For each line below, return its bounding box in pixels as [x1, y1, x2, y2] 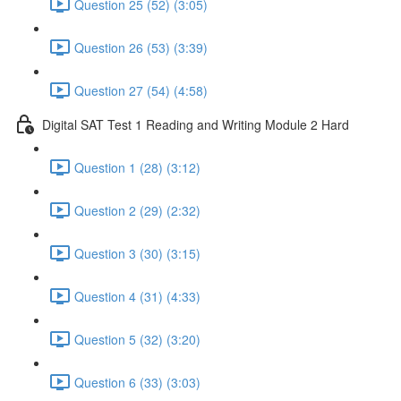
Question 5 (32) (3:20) [74, 329, 200, 348]
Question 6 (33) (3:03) [74, 372, 200, 391]
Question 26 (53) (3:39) [74, 38, 208, 56]
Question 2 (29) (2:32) [74, 200, 200, 219]
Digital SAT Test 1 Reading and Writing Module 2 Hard [42, 115, 349, 133]
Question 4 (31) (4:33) [74, 286, 200, 305]
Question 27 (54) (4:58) [74, 81, 208, 99]
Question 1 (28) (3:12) [74, 158, 200, 176]
